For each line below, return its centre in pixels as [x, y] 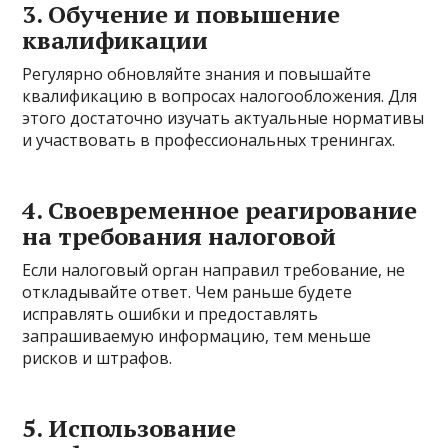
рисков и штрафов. [97, 358]
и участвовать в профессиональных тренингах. [209, 140]
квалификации [115, 40]
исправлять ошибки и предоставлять [170, 314]
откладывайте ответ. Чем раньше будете [187, 292]
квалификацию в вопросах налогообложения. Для [220, 96]
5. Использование [129, 428]
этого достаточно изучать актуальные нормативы [223, 118]
